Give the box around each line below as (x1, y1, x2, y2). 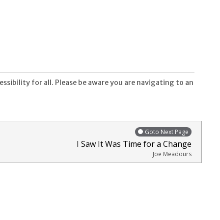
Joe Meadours (153, 149, 192, 158)
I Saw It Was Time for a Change (77, 138, 192, 149)
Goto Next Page (145, 127, 189, 136)
